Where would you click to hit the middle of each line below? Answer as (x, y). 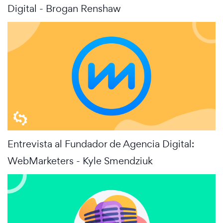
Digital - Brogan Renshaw (64, 8)
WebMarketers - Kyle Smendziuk (80, 161)
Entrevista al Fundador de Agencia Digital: (101, 144)
